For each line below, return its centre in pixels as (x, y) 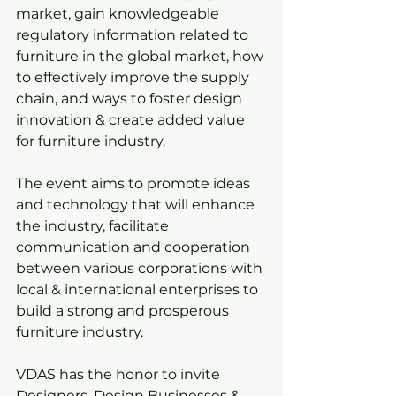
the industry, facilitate (94, 226)
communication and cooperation (135, 247)
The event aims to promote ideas (135, 183)
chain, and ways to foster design (131, 99)
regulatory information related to (134, 35)
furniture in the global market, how (141, 56)
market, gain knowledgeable (119, 14)
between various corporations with (141, 268)
